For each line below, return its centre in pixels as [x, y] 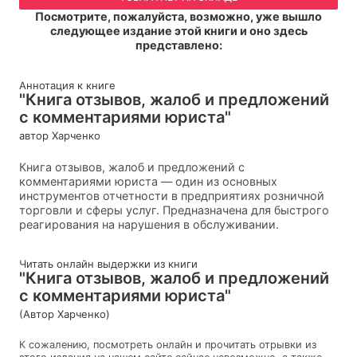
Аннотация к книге [67, 85]
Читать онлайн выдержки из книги [108, 263]
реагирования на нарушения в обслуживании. [149, 224]
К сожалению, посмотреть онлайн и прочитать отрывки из [168, 344]
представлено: [178, 45]
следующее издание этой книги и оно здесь [178, 31]
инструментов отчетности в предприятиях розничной [172, 195]
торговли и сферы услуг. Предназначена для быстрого [174, 210]
